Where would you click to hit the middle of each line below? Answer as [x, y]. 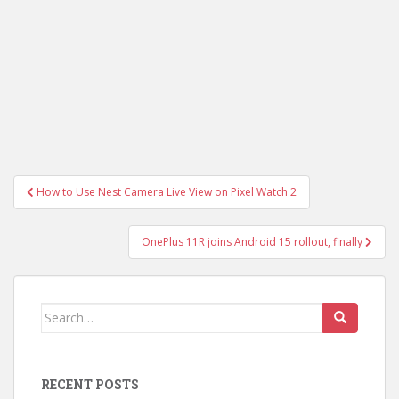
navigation [72, 209]
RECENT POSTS [90, 384]
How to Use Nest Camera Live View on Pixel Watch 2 [167, 191]
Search [62, 312]
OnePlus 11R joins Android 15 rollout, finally [253, 241]
